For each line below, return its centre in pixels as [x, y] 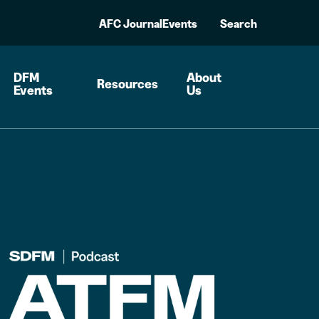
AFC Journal [130, 23]
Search [238, 23]
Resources [127, 84]
